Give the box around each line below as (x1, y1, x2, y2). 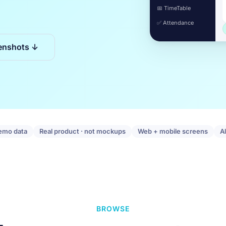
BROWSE (96, 204, 130, 213)
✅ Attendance (157, 19, 194, 26)
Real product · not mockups (39, 127, 126, 135)
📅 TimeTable (157, 5, 191, 12)
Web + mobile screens (137, 127, 208, 135)
